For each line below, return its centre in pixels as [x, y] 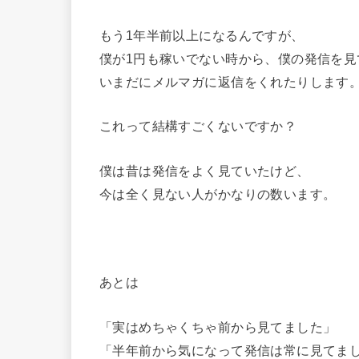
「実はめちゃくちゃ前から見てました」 [218, 327]
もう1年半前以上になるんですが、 [202, 35]
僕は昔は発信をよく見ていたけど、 [205, 170]
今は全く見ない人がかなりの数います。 [218, 194]
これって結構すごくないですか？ [198, 126]
